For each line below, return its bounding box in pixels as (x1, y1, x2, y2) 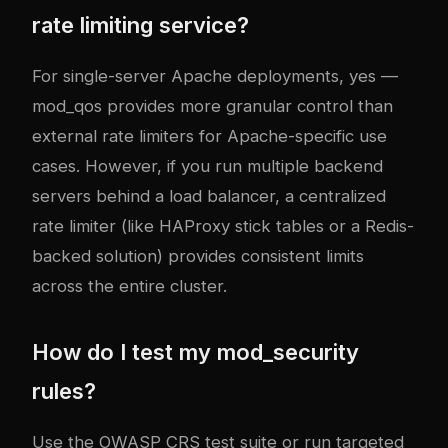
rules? (32, 378, 96, 405)
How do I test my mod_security (32, 339, 359, 366)
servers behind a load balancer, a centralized (32, 186, 386, 207)
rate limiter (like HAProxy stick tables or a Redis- (32, 216, 414, 237)
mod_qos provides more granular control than (32, 96, 393, 117)
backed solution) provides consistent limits (32, 246, 364, 267)
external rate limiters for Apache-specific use (32, 126, 387, 147)
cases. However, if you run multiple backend (32, 156, 383, 177)
